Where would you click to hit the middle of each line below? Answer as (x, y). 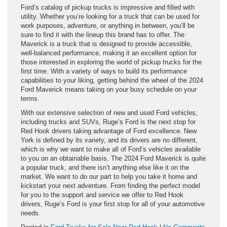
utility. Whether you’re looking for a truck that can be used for (110, 17)
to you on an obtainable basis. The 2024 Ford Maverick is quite (113, 159)
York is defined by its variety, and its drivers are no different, (109, 140)
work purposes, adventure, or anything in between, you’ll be (108, 26)
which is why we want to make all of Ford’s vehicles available (111, 149)
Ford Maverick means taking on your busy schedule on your (109, 90)
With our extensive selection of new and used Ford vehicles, (109, 113)
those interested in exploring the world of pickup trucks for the (111, 62)
